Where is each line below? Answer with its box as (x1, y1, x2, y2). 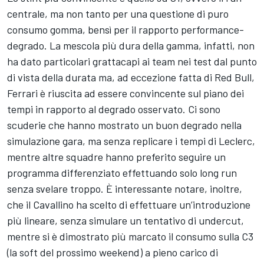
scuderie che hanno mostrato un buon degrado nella (7, 118, 242, 131)
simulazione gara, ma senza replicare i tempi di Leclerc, (7, 134, 255, 147)
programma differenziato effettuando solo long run (7, 166, 237, 179)
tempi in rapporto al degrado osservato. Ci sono (7, 102, 220, 115)
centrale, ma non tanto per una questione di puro (7, 6, 229, 20)
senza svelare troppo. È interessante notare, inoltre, (7, 181, 242, 195)
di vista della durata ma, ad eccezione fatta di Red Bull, (7, 70, 255, 84)
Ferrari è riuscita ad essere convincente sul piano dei (7, 86, 244, 100)
